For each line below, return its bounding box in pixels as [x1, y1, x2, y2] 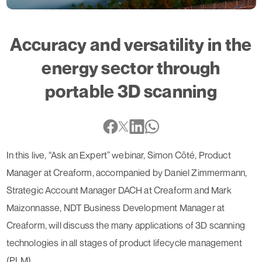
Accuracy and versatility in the [10, 33, 252, 55]
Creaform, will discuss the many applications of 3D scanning [6, 219, 245, 231]
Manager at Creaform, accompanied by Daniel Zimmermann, [6, 166, 247, 178]
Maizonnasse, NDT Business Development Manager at [6, 201, 225, 213]
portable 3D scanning [45, 80, 217, 102]
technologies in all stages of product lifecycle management [6, 236, 242, 249]
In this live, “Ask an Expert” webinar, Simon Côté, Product [6, 149, 231, 161]
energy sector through [42, 57, 220, 78]
